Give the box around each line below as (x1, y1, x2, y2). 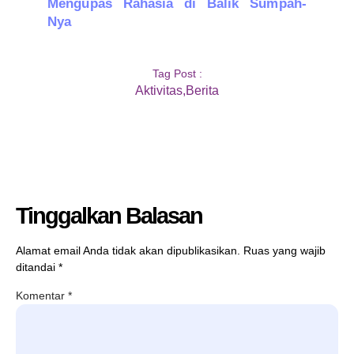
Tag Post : (152, 66, 202, 80)
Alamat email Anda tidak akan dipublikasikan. (16, 243, 240, 257)
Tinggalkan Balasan (16, 202, 202, 228)
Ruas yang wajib (243, 243, 326, 257)
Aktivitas (135, 83, 183, 97)
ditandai (16, 260, 58, 273)
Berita (186, 83, 219, 97)
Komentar (16, 289, 68, 303)
